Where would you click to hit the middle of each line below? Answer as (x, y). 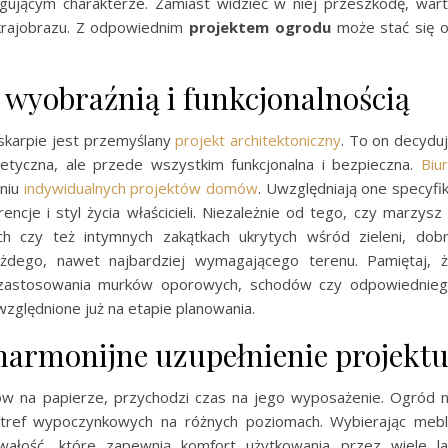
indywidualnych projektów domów (141, 188)
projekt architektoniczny (258, 140)
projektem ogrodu (260, 27)
